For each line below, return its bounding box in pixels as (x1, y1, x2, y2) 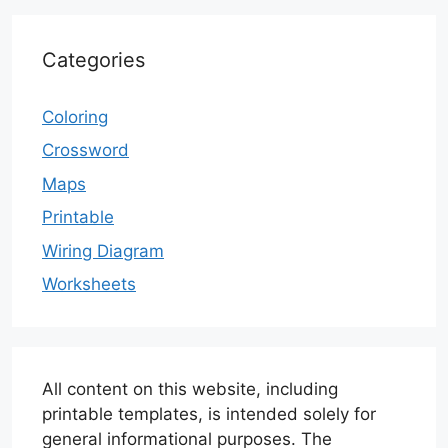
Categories (42, 47, 145, 72)
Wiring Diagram (42, 240, 164, 261)
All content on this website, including (42, 379, 338, 400)
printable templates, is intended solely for (42, 404, 376, 425)
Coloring (42, 106, 108, 127)
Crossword (42, 140, 129, 161)
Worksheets (42, 274, 136, 295)
